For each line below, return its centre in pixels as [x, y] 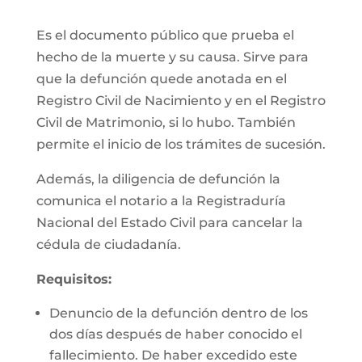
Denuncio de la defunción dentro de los [178, 313]
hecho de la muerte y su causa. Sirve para [172, 57]
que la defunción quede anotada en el [161, 79]
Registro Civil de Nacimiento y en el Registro [181, 101]
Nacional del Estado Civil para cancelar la [169, 223]
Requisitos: [74, 279]
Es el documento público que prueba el [165, 35]
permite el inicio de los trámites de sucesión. [181, 144]
